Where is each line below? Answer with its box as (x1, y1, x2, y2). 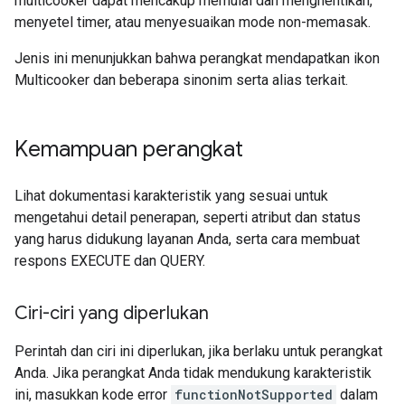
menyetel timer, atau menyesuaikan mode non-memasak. (14, 14, 371, 31)
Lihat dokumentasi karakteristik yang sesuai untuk (14, 187, 328, 204)
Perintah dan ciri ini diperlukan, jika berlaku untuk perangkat (14, 343, 382, 360)
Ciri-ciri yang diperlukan (14, 302, 209, 325)
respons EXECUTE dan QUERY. (14, 252, 205, 269)
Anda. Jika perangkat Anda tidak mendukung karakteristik (14, 364, 372, 381)
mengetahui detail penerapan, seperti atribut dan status (14, 209, 361, 226)
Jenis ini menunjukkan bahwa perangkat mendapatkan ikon (14, 50, 380, 67)
